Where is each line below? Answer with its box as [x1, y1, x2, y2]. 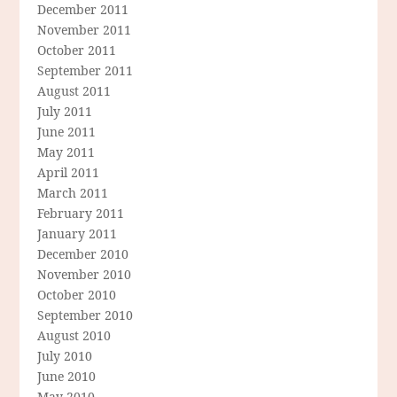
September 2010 [37, 306, 134, 323]
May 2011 [37, 143, 96, 160]
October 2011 [37, 41, 117, 58]
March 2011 [37, 183, 109, 201]
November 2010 [37, 265, 132, 283]
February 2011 [37, 204, 125, 222]
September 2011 [37, 61, 134, 79]
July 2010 [37, 346, 93, 364]
